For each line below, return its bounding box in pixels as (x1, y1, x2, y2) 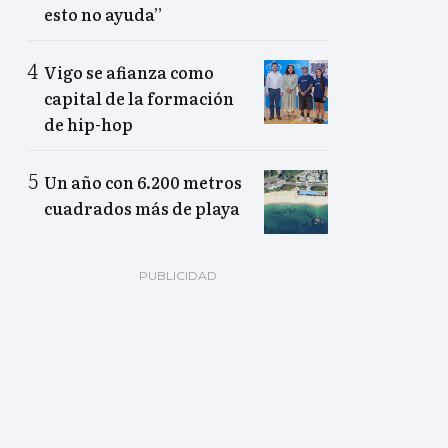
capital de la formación (44, 86, 234, 111)
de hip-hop (44, 112, 133, 137)
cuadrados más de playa (44, 196, 240, 221)
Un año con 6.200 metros (44, 170, 242, 195)
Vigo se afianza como (44, 60, 214, 85)
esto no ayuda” (44, 2, 162, 27)
